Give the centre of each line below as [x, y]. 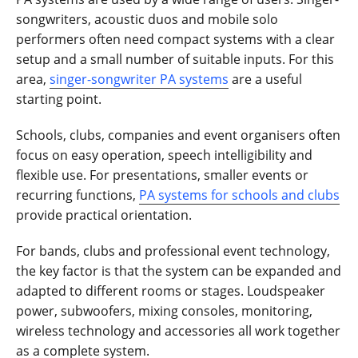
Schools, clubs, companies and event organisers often [178, 135]
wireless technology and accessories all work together [178, 331]
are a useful [265, 80]
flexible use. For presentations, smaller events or [162, 175]
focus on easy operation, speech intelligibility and [164, 155]
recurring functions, [78, 195]
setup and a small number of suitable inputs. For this [175, 60]
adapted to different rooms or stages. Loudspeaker [171, 291]
